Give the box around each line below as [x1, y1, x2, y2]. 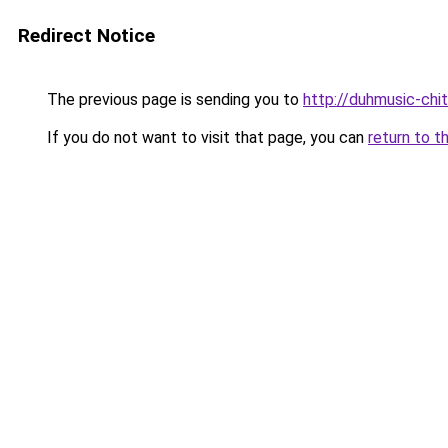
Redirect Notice [18, 24, 155, 47]
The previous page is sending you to [43, 90, 303, 109]
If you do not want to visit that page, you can [43, 128, 368, 147]
